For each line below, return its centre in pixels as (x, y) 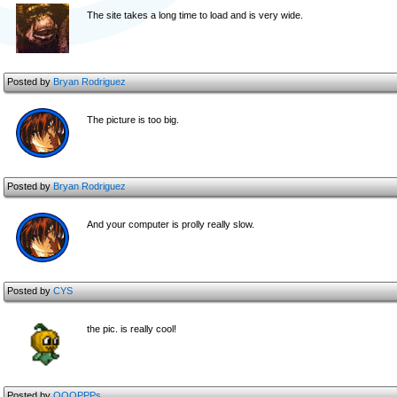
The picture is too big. (133, 120)
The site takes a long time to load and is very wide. (195, 15)
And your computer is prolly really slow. (171, 224)
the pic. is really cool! (132, 329)
